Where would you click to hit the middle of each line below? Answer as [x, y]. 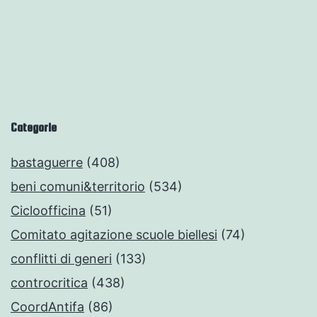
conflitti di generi [61, 259]
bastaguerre [47, 163]
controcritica [49, 283]
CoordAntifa [47, 307]
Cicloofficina [48, 211]
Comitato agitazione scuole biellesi [114, 235]
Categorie [34, 128]
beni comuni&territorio [78, 187]
